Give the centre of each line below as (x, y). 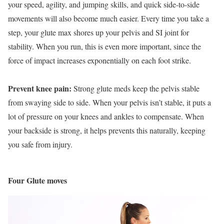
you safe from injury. (40, 144)
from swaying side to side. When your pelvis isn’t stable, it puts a (109, 102)
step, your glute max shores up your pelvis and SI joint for (98, 32)
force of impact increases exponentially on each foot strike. (99, 60)
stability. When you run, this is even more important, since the (104, 46)
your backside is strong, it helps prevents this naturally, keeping (107, 130)
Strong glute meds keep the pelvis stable (136, 88)
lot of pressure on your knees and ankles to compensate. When (106, 116)
